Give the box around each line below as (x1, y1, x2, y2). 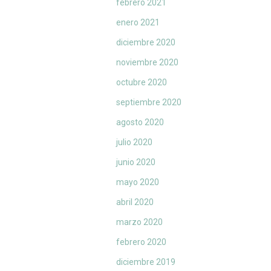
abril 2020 (116, 197, 154, 207)
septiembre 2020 (116, 97, 181, 108)
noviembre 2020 (116, 57, 178, 68)
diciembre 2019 (116, 257, 175, 267)
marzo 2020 (116, 217, 163, 227)
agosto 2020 (116, 117, 164, 128)
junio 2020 (116, 157, 155, 168)
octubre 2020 (116, 77, 167, 88)
